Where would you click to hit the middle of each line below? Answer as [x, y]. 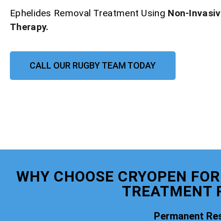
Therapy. [29, 27]
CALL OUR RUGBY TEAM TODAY [93, 66]
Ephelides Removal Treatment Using [89, 13]
